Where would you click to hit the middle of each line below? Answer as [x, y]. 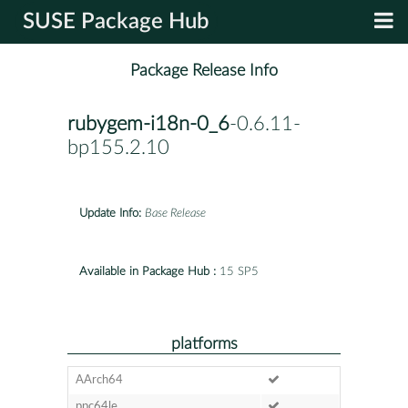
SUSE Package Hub [116, 22]
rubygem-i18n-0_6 [148, 124]
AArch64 [99, 380]
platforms [204, 343]
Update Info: [110, 213]
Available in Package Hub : [148, 271]
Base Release [175, 213]
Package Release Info [204, 71]
